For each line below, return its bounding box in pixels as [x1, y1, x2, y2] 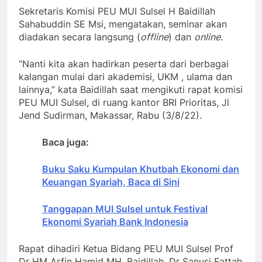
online [194, 31, 220, 43]
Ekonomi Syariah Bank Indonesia [42, 216, 188, 228]
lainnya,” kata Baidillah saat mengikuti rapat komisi [19, 84, 243, 96]
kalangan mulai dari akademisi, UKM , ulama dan [19, 71, 232, 83]
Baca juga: [42, 136, 91, 149]
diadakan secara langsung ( [19, 31, 140, 43]
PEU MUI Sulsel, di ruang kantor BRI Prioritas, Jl [19, 96, 229, 109]
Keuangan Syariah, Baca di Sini [42, 176, 180, 188]
